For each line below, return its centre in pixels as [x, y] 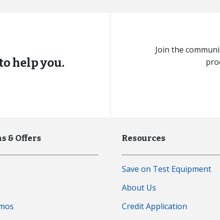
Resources [144, 138]
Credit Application [154, 206]
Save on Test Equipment [166, 169]
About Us [139, 187]
